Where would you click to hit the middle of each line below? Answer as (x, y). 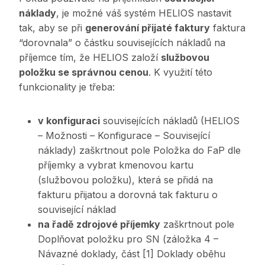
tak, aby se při (52, 28)
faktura (228, 28)
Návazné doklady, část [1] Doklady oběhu (132, 254)
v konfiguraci (69, 121)
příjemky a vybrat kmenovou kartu (116, 165)
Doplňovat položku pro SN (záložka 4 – (128, 239)
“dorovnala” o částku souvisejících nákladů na (122, 43)
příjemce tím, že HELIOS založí (90, 58)
